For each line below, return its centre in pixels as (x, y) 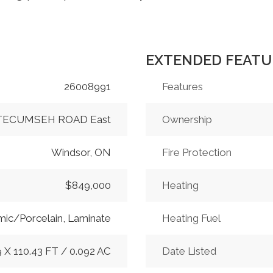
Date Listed (189, 251)
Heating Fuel (191, 218)
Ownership (187, 120)
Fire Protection (197, 153)
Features (182, 87)
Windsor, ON (81, 153)
